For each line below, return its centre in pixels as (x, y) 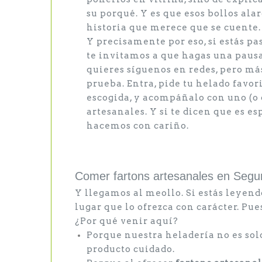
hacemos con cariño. (138, 126)
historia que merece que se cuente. (174, 27)
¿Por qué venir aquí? (127, 221)
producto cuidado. (131, 249)
